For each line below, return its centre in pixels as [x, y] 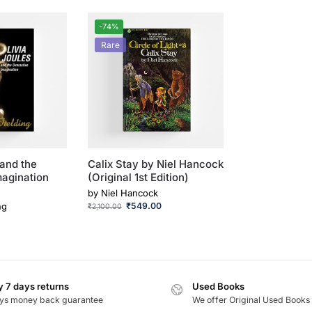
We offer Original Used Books [251, 300]
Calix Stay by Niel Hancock [155, 164]
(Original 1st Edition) [138, 178]
